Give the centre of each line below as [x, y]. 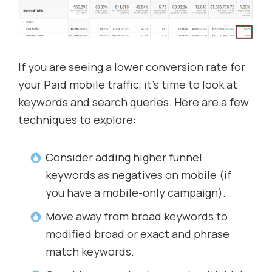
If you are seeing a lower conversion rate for [132, 67]
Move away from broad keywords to [137, 216]
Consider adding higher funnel [124, 158]
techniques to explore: [77, 120]
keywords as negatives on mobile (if [138, 175]
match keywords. [90, 252]
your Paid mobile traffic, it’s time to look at [128, 85]
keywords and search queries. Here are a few [134, 102]
